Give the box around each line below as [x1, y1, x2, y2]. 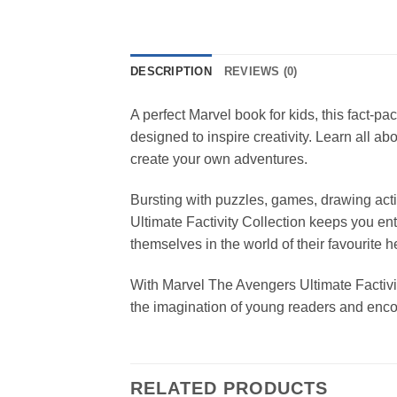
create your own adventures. [130, 152, 307, 167]
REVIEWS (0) [223, 65, 298, 79]
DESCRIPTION [130, 65, 212, 79]
